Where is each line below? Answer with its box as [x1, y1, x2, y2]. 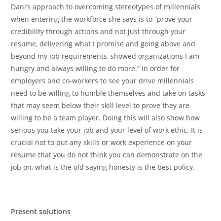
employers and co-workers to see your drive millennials [11, 75, 194, 85]
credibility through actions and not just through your [11, 26, 186, 36]
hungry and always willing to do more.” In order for [11, 63, 180, 73]
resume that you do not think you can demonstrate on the [11, 149, 203, 159]
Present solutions [11, 206, 71, 216]
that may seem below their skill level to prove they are [11, 100, 190, 110]
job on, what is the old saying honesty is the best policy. [11, 162, 195, 172]
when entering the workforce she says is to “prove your [11, 14, 193, 24]
